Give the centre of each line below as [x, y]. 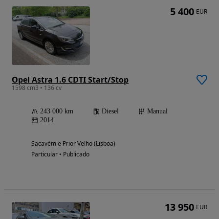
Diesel [110, 111]
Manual [157, 111]
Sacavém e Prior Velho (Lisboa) [73, 143]
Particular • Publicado [60, 154]
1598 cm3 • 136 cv [37, 88]
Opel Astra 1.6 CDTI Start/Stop [70, 79]
